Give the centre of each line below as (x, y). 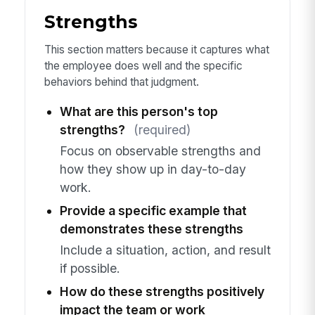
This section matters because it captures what (156, 49)
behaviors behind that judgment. (121, 82)
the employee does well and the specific (143, 65)
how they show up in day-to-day (153, 169)
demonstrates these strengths (151, 229)
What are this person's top (139, 111)
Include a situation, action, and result (165, 250)
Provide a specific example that (153, 210)
